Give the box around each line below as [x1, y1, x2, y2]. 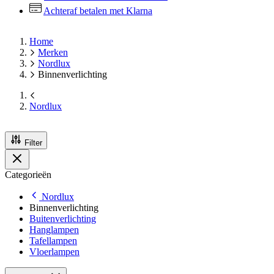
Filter [24, 138, 42, 147]
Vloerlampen [29, 246, 80, 257]
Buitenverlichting [29, 213, 96, 224]
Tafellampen [29, 235, 77, 246]
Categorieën [5, 169, 51, 180]
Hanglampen [29, 224, 79, 235]
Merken [38, 47, 68, 57]
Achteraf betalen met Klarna [43, 6, 152, 16]
